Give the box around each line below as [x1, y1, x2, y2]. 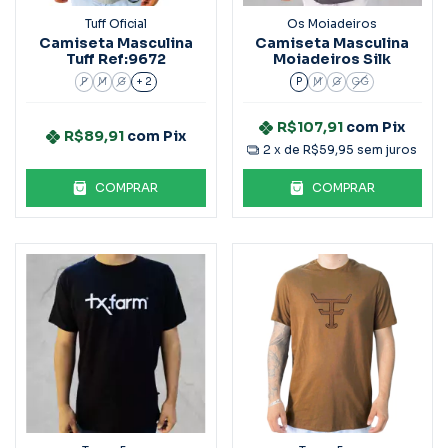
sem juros [357, 142, 418, 158]
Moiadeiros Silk [273, 49, 392, 68]
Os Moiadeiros [287, 15, 378, 31]
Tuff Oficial [84, 15, 147, 31]
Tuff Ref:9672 [65, 49, 166, 68]
